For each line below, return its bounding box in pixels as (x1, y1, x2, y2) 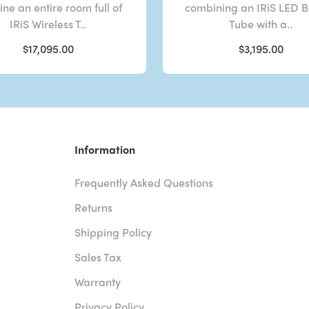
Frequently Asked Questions (74, 174, 214, 190)
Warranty (74, 273, 121, 290)
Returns (74, 199, 113, 215)
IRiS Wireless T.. (10, 15, 87, 32)
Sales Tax (74, 248, 122, 265)
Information (74, 141, 136, 157)
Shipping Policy (74, 223, 152, 240)
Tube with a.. (229, 15, 293, 32)
